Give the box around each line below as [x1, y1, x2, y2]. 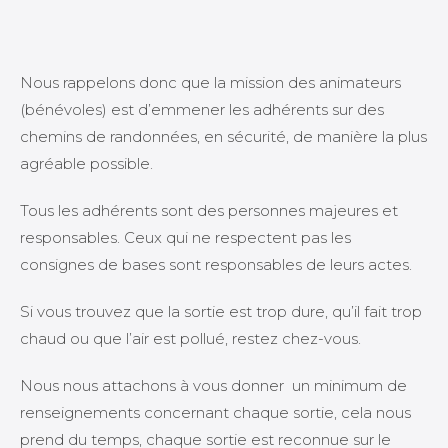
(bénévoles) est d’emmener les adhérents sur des [20, 99, 384, 119]
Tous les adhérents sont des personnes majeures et [20, 200, 398, 220]
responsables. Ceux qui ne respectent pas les [20, 227, 351, 247]
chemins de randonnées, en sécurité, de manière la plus [20, 126, 427, 146]
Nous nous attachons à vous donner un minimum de [20, 375, 407, 395]
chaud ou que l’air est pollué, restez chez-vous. [20, 328, 361, 348]
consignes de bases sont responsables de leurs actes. [20, 254, 412, 274]
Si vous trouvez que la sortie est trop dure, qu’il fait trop [20, 301, 422, 321]
